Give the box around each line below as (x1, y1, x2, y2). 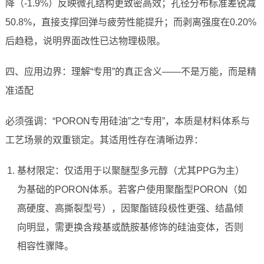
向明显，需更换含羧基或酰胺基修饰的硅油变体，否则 (16, 222, 243, 233)
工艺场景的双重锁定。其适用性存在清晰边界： (5, 135, 203, 146)
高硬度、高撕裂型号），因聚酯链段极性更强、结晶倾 (16, 203, 243, 214)
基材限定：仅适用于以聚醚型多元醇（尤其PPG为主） (16, 166, 245, 176)
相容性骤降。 (16, 241, 74, 252)
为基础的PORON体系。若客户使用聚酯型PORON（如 (16, 184, 247, 195)
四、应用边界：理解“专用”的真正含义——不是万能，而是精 (5, 67, 256, 77)
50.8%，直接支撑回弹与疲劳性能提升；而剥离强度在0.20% (5, 17, 256, 28)
